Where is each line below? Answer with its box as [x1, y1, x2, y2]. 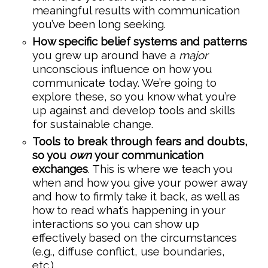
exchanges [32, 162, 88, 176]
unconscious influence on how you [32, 62, 212, 76]
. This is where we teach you [87, 162, 233, 176]
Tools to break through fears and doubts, [32, 135, 248, 148]
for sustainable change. [32, 117, 153, 131]
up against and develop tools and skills [32, 103, 235, 117]
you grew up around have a [32, 48, 179, 62]
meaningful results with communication [32, 4, 240, 17]
